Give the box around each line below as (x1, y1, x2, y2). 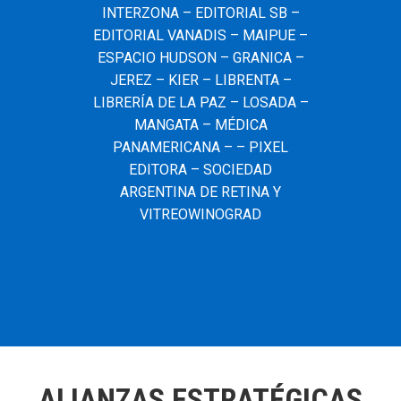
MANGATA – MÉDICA (133, 115, 268, 133)
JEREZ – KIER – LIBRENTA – (109, 71, 292, 89)
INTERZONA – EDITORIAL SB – (101, 4, 300, 21)
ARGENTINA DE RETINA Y (120, 183, 281, 200)
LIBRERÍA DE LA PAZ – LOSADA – (92, 93, 309, 111)
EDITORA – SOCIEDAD (129, 160, 272, 178)
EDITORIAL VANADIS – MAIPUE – (93, 26, 308, 44)
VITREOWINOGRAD (140, 205, 261, 223)
